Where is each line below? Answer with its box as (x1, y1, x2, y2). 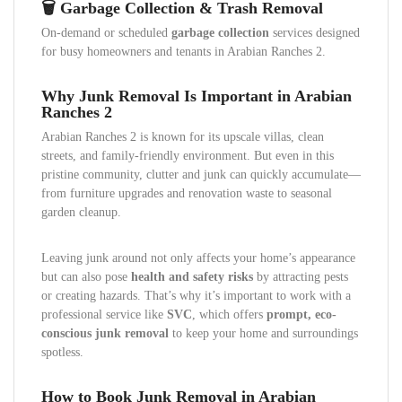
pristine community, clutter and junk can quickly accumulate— (41, 168, 361, 181)
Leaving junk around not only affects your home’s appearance (41, 251, 355, 265)
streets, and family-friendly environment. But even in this (41, 149, 334, 162)
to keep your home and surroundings (169, 327, 358, 340)
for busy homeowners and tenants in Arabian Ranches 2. (41, 45, 326, 58)
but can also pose (41, 270, 131, 284)
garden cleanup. (41, 205, 121, 219)
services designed (269, 26, 360, 39)
